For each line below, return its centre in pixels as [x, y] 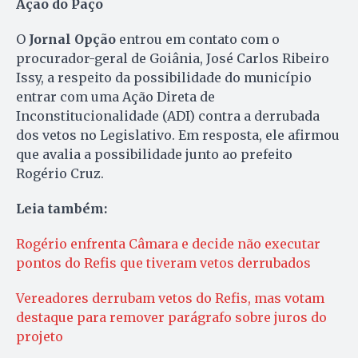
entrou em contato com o [198, 40]
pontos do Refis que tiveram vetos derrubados [163, 263]
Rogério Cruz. [60, 174]
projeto [40, 337]
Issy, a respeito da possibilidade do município [164, 78]
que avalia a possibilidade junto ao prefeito [154, 155]
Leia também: [62, 209]
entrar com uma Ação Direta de [115, 97]
